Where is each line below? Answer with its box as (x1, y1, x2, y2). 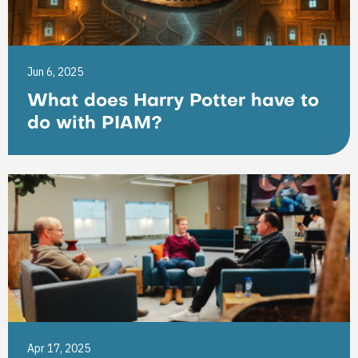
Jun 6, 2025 (27, 65, 83, 79)
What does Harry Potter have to (27, 93, 319, 110)
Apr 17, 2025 (27, 341, 90, 356)
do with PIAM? (27, 116, 162, 133)
